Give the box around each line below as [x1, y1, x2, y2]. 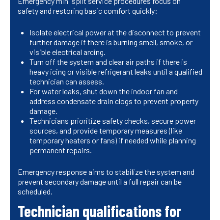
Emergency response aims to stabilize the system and [18, 167, 194, 177]
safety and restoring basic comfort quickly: [18, 6, 158, 16]
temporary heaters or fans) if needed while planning [29, 136, 196, 145]
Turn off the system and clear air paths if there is [29, 57, 187, 67]
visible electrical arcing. [29, 47, 106, 57]
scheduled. [18, 187, 53, 196]
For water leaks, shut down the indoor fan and [29, 86, 178, 96]
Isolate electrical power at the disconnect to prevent [29, 27, 201, 37]
